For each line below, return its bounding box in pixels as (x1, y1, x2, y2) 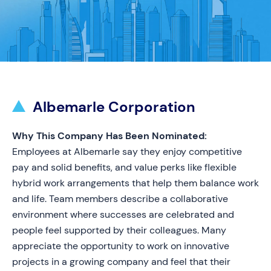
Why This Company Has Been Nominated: (12, 129, 207, 142)
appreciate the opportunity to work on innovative (12, 240, 229, 252)
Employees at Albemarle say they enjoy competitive (12, 145, 242, 158)
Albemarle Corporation (33, 97, 195, 116)
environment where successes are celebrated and (12, 208, 234, 221)
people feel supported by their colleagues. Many (12, 224, 226, 237)
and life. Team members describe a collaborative (12, 192, 228, 205)
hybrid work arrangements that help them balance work (12, 177, 259, 189)
